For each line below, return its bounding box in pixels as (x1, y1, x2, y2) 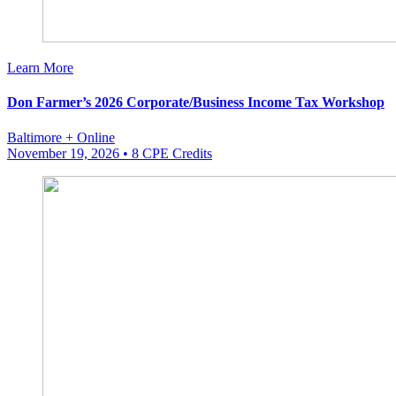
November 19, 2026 (7, 145, 119, 161)
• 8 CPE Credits (119, 145, 212, 161)
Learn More (7, 60, 73, 76)
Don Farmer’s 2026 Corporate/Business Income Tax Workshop (7, 95, 385, 110)
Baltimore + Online (7, 129, 115, 145)
